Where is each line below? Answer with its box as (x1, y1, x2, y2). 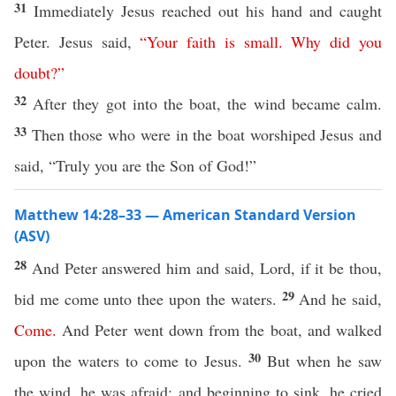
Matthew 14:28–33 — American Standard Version (14, 205, 356, 225)
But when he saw (266, 350, 383, 371)
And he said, (299, 288, 383, 309)
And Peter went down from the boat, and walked (57, 319, 382, 340)
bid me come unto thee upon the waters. (14, 288, 282, 309)
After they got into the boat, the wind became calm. (33, 93, 383, 114)
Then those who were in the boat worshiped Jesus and (31, 124, 383, 145)
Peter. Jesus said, (14, 31, 141, 52)
